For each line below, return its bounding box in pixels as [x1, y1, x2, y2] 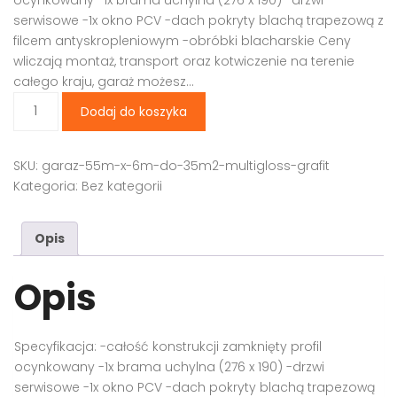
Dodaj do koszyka [80, 102, 187, 121]
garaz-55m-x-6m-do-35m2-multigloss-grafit [42, 156, 330, 175]
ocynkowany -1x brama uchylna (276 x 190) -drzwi [14, 358, 324, 377]
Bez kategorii [82, 176, 162, 195]
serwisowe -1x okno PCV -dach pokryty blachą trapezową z [13, 11, 384, 29]
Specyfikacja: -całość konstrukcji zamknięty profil [14, 338, 322, 356]
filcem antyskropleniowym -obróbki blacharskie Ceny [13, 31, 351, 50]
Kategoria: [13, 176, 82, 195]
